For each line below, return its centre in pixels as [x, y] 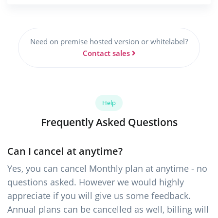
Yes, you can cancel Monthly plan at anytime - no [107, 169]
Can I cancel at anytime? [65, 151]
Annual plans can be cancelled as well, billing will [108, 209]
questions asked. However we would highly [96, 182]
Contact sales [106, 54]
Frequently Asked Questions [109, 122]
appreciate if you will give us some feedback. [99, 196]
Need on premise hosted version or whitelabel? [109, 42]
